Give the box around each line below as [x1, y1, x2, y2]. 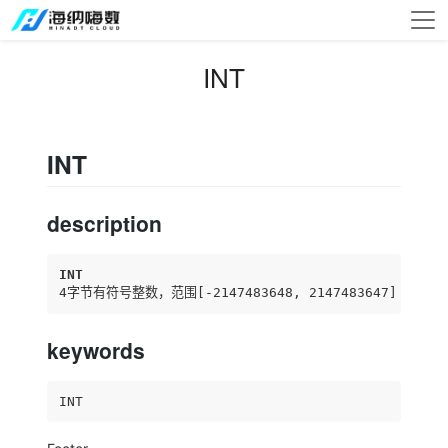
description [47, 207, 163, 238]
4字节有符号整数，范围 [59, 284, 198, 300]
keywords [47, 334, 146, 365]
